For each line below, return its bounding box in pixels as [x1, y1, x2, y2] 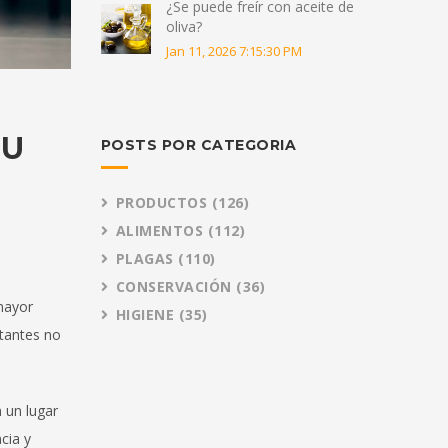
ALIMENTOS [115, 221, 208, 241]
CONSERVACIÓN [115, 277, 236, 297]
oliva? [165, 17, 202, 37]
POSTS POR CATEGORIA [100, 136, 296, 155]
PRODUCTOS [115, 193, 212, 213]
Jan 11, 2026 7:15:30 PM [165, 42, 302, 61]
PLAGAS [115, 249, 178, 269]
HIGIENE [115, 305, 179, 325]
